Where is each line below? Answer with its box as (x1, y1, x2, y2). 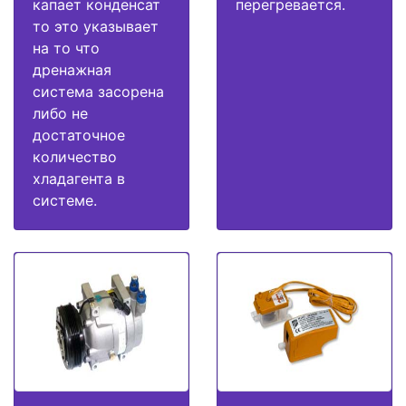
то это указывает (33, 17, 159, 36)
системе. (33, 191, 97, 210)
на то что (33, 39, 100, 58)
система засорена (33, 82, 164, 101)
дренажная (33, 61, 111, 80)
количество (33, 148, 117, 167)
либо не (33, 104, 88, 123)
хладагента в (33, 169, 125, 188)
